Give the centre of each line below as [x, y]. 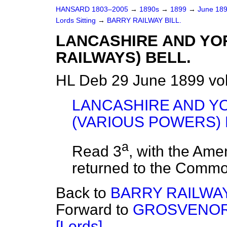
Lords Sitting [77, 21]
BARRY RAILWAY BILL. [144, 21]
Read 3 [97, 152]
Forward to [94, 210]
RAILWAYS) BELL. [123, 58]
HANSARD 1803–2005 [92, 9]
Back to [83, 193]
